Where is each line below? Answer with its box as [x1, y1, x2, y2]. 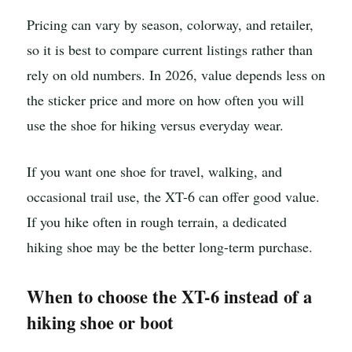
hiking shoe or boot [27, 309, 174, 335]
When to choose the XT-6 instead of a [27, 283, 312, 310]
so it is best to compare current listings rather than [27, 39, 313, 59]
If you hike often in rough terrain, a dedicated [27, 212, 287, 232]
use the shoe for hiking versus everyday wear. [27, 115, 284, 134]
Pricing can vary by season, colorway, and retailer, [27, 14, 313, 34]
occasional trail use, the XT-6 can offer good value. [27, 187, 320, 207]
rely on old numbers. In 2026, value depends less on [27, 64, 325, 84]
